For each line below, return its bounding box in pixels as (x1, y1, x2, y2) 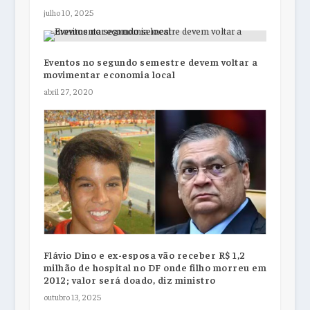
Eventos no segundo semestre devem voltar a (43, 55, 258, 68)
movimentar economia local (43, 67, 176, 80)
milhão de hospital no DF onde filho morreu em (43, 261, 267, 274)
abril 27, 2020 (43, 85, 93, 97)
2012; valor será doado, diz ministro (43, 273, 216, 286)
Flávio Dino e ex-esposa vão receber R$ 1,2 (43, 248, 246, 262)
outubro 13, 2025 (43, 291, 101, 303)
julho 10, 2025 (43, 6, 93, 18)
